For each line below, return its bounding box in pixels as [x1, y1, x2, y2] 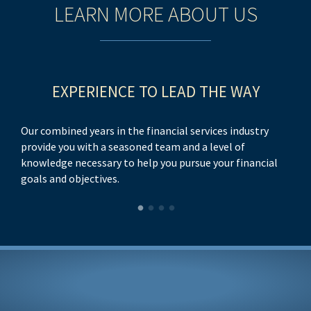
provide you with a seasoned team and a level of [21, 140, 245, 153]
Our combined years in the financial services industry [21, 124, 269, 137]
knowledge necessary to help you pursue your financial [21, 155, 278, 169]
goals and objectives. [21, 171, 119, 185]
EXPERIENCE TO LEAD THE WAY [51, 81, 260, 101]
